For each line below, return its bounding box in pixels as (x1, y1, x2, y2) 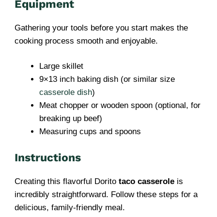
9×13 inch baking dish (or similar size (39, 75, 175, 84)
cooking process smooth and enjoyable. (15, 36, 158, 46)
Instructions (15, 151, 81, 164)
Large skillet (39, 62, 83, 71)
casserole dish (39, 88, 92, 97)
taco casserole (119, 176, 174, 186)
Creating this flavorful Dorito (15, 176, 119, 186)
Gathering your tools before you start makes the (15, 23, 188, 32)
